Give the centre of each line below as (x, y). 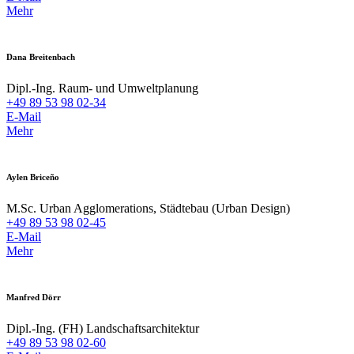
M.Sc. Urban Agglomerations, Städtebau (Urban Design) (148, 208)
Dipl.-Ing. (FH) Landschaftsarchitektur (103, 328)
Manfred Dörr (34, 297)
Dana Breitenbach (41, 56)
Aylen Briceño (33, 177)
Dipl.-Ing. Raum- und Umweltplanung (102, 88)
